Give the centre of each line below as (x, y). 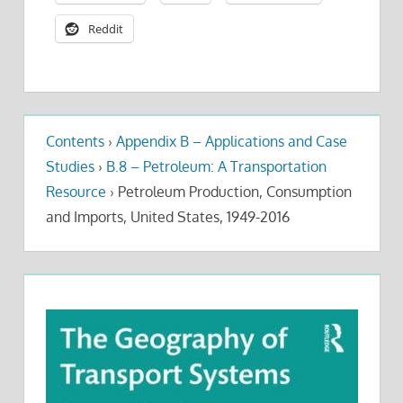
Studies (70, 166)
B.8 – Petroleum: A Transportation (216, 166)
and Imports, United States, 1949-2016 (167, 216)
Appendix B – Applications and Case (231, 141)
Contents (75, 141)
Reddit (106, 29)
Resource (76, 191)
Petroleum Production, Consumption (233, 191)
